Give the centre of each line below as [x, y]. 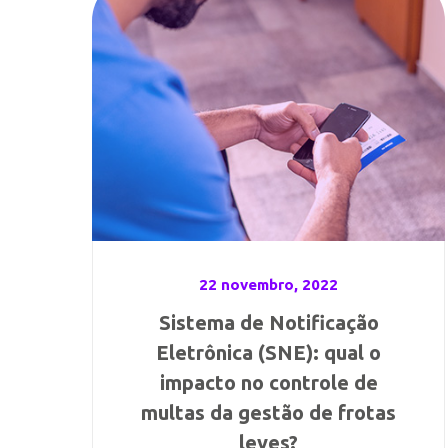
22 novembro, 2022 [269, 284]
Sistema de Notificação [268, 322]
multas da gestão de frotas [269, 412]
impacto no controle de [268, 382]
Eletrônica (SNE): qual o [269, 352]
